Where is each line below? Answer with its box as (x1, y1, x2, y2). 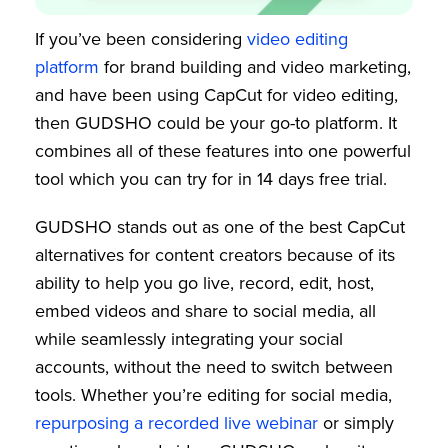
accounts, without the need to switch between (35, 353, 393, 380)
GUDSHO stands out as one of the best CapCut (35, 213, 405, 240)
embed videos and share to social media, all (35, 297, 376, 324)
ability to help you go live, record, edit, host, (35, 269, 374, 296)
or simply (318, 409, 394, 436)
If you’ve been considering (35, 25, 247, 52)
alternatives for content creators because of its (35, 241, 395, 268)
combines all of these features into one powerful (35, 137, 411, 164)
